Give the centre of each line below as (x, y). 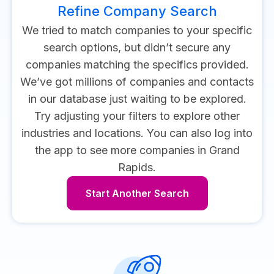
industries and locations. (83, 133)
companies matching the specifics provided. (137, 65)
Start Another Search (137, 193)
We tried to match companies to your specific (137, 30)
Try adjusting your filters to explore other (137, 116)
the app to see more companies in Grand (137, 150)
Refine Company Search (137, 11)
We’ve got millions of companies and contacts (137, 82)
